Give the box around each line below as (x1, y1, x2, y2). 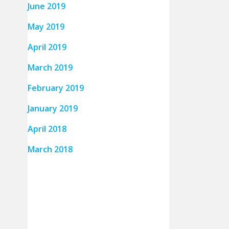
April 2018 (27, 123, 66, 134)
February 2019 (27, 82, 84, 94)
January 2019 (27, 103, 78, 114)
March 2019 (27, 62, 73, 73)
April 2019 (27, 41, 66, 53)
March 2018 (27, 144, 73, 155)
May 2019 (27, 21, 64, 32)
